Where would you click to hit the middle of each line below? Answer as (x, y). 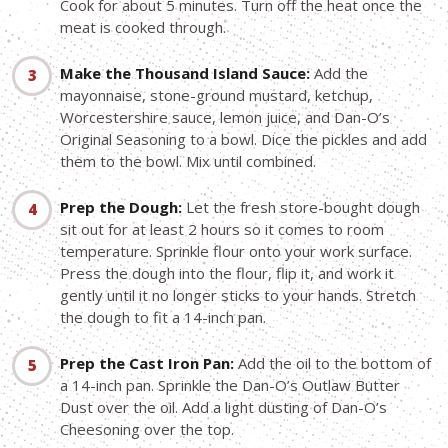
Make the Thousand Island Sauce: (185, 73)
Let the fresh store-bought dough (301, 207)
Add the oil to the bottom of (332, 363)
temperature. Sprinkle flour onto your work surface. (236, 251)
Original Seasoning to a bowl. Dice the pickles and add (243, 139)
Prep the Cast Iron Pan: (147, 363)
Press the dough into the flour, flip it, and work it (227, 273)
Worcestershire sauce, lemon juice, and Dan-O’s (225, 117)
